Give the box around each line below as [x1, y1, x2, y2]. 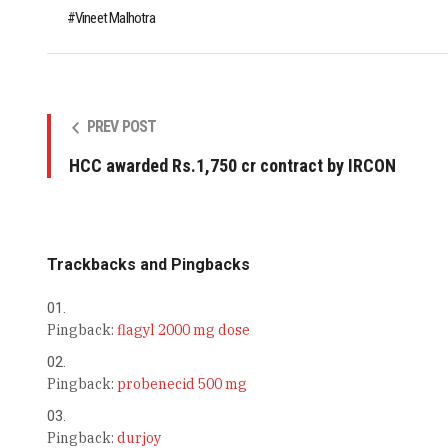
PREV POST [86, 117, 157, 137]
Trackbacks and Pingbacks [46, 255, 250, 275]
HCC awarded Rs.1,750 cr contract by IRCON [68, 155, 396, 177]
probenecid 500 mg [116, 375, 247, 394]
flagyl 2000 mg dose [116, 321, 250, 340]
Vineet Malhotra [74, 9, 155, 28]
